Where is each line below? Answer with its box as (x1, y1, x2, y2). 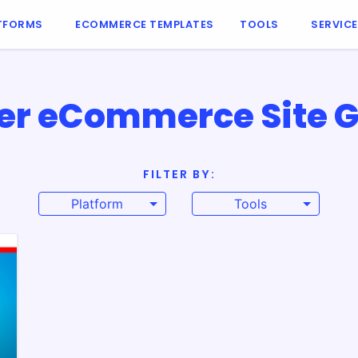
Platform (70, 196, 123, 212)
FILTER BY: (142, 166, 216, 182)
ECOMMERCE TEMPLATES (75, 17, 214, 31)
